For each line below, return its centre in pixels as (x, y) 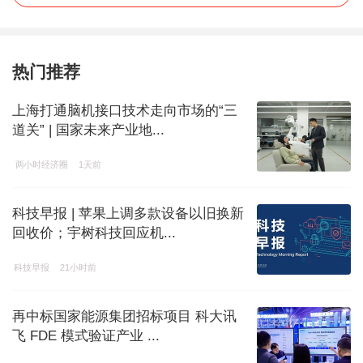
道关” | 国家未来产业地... (88, 130)
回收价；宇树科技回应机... (94, 233)
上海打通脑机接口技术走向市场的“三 (125, 110)
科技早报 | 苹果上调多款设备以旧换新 (128, 213)
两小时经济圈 (41, 164)
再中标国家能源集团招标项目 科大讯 (124, 316)
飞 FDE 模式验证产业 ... (86, 335)
